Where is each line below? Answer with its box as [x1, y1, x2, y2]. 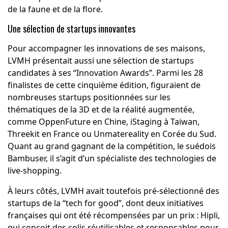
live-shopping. [7, 165, 62, 177]
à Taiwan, [161, 116, 199, 128]
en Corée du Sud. [148, 128, 216, 140]
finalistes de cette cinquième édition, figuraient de [7, 79, 201, 91]
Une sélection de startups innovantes [7, 22, 135, 36]
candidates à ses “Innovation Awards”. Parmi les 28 [7, 67, 203, 79]
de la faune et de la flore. [7, 4, 103, 15]
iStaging [128, 116, 162, 128]
